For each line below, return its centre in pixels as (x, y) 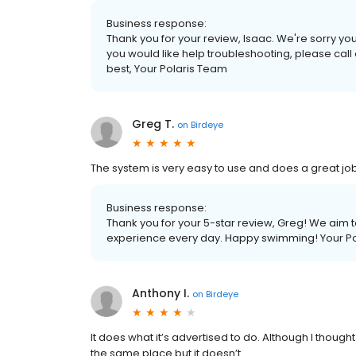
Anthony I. (161, 293)
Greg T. (153, 124)
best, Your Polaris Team (167, 69)
